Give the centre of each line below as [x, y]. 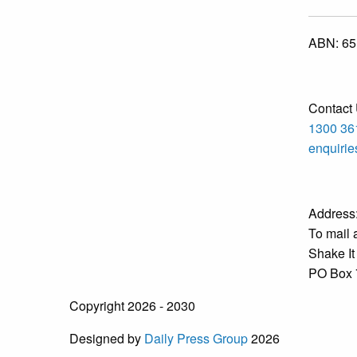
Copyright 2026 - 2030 [132, 306]
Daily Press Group [196, 339]
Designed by [107, 339]
